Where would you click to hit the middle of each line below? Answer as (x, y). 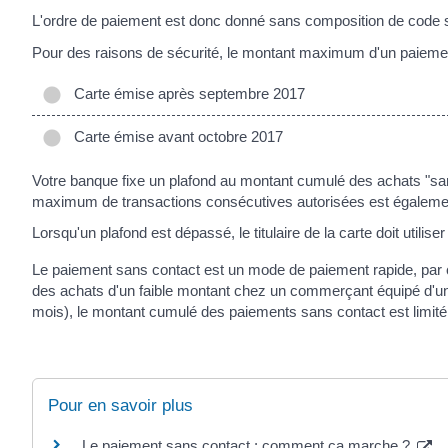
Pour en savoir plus (120, 406)
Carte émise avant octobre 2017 (174, 137)
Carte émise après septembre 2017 (185, 94)
